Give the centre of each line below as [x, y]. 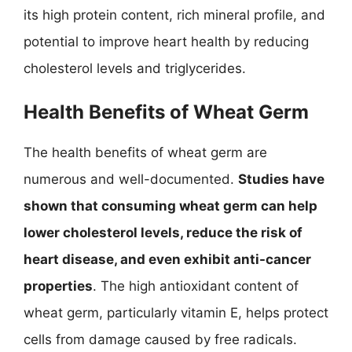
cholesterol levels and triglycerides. [135, 68]
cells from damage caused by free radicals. [160, 339]
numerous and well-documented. [131, 179]
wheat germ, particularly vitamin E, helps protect [176, 313]
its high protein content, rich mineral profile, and [174, 15]
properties [58, 286]
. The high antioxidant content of [196, 286]
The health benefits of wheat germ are [145, 152]
